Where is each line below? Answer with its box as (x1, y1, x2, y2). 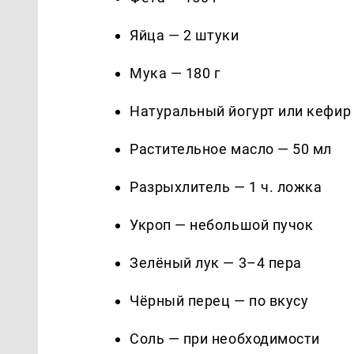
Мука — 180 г (130, 64, 221, 81)
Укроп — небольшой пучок (130, 216, 314, 233)
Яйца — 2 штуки (130, 26, 239, 43)
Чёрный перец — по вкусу (130, 292, 309, 309)
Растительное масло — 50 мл (130, 140, 333, 157)
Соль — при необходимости (130, 330, 320, 347)
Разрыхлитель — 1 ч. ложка (130, 178, 322, 195)
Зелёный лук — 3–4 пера (130, 254, 302, 271)
